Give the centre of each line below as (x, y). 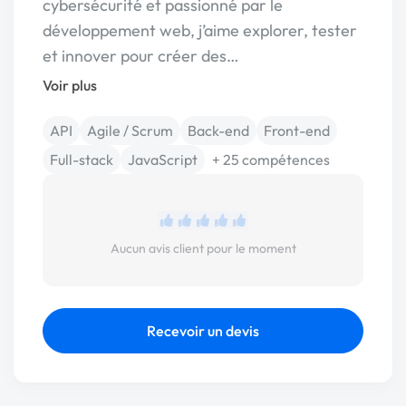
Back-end (218, 130)
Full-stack (82, 159)
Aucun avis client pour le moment (203, 248)
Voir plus (70, 85)
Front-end (297, 130)
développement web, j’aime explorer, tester (200, 30)
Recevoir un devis (203, 331)
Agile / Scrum (130, 130)
